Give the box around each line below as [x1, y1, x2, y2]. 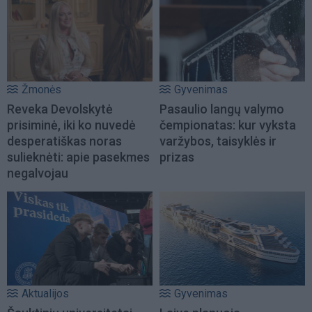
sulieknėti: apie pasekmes [7, 150, 150, 165]
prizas [159, 150, 194, 165]
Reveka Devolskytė [7, 102, 113, 117]
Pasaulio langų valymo [159, 102, 284, 117]
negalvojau [7, 166, 68, 181]
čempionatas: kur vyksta [159, 118, 296, 133]
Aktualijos [22, 286, 69, 300]
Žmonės [22, 83, 61, 97]
